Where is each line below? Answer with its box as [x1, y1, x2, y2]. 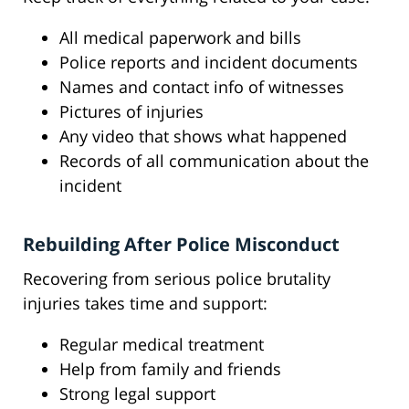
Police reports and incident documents [59, 51, 358, 74]
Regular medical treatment [59, 333, 264, 356]
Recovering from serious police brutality [23, 267, 330, 290]
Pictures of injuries [59, 100, 204, 123]
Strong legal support [59, 383, 215, 405]
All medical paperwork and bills [59, 26, 301, 49]
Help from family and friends [59, 358, 281, 381]
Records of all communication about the [59, 150, 369, 173]
